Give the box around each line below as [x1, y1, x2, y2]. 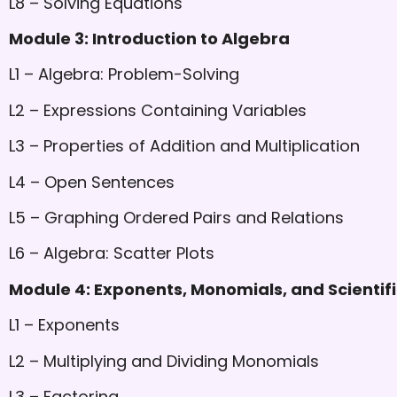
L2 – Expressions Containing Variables [9, 98, 307, 121]
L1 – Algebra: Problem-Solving [9, 63, 239, 86]
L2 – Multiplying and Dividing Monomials [9, 349, 319, 372]
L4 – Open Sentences [9, 170, 175, 193]
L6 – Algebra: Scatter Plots [9, 242, 214, 265]
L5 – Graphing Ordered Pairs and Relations [9, 206, 344, 229]
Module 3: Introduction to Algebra [9, 27, 290, 50]
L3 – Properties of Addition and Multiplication [9, 135, 360, 158]
